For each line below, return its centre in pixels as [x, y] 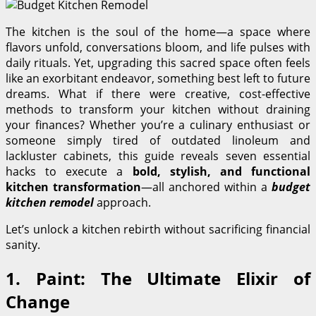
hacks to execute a [69, 171]
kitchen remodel [50, 202]
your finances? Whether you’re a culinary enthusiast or [158, 124]
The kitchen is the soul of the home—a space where [158, 31]
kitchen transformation [73, 187]
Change [38, 301]
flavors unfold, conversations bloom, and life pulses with [158, 47]
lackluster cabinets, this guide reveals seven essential [158, 156]
